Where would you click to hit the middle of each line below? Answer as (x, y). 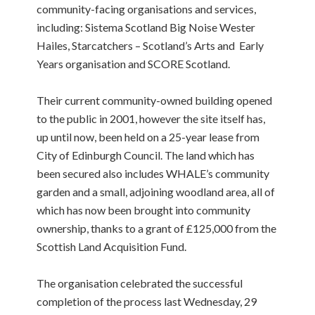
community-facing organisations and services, (147, 8)
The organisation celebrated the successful (140, 283)
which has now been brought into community (144, 210)
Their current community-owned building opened (155, 100)
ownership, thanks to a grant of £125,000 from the (157, 228)
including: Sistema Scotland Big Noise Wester (146, 27)
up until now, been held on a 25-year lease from (148, 136)
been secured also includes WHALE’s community (153, 173)
